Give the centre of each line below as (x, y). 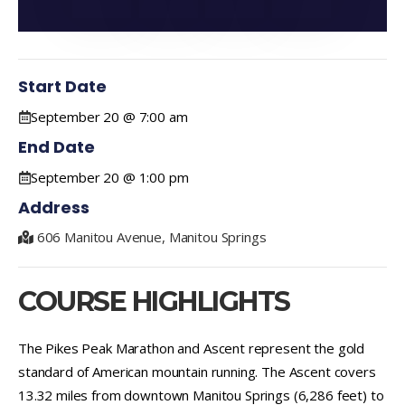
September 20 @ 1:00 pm (109, 177)
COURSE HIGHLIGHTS (154, 301)
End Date (57, 146)
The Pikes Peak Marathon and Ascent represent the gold (192, 348)
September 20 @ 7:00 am (109, 116)
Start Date (62, 86)
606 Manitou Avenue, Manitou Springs (151, 236)
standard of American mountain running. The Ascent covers (197, 371)
